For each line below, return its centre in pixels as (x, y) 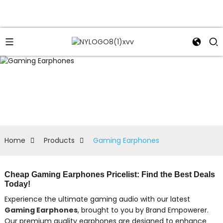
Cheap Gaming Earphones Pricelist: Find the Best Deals (110, 174)
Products (59, 140)
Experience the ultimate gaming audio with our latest (97, 199)
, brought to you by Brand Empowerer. (143, 210)
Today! (17, 184)
